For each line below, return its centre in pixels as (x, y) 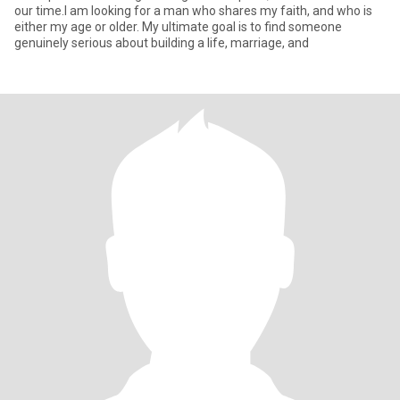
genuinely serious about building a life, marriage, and (162, 43)
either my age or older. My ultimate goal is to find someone (178, 27)
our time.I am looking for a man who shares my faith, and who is (193, 11)
